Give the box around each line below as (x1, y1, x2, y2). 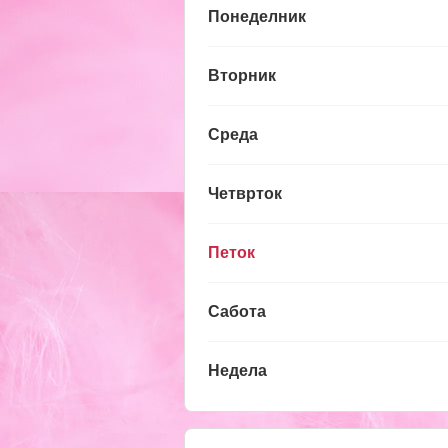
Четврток (208, 184, 282, 202)
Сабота (208, 302, 266, 320)
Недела (208, 361, 267, 379)
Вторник (208, 66, 276, 84)
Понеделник (208, 7, 306, 25)
